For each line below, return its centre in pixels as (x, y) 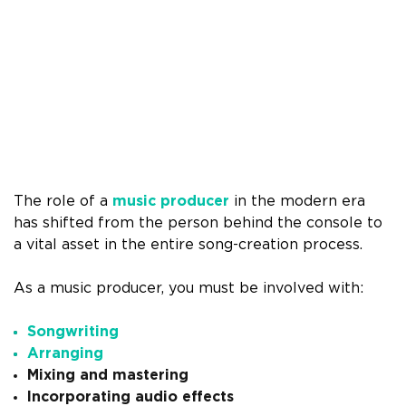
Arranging (65, 354)
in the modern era (297, 202)
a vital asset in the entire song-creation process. (188, 245)
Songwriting (73, 332)
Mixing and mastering (108, 376)
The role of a (63, 202)
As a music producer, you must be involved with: (188, 289)
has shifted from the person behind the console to (198, 223)
